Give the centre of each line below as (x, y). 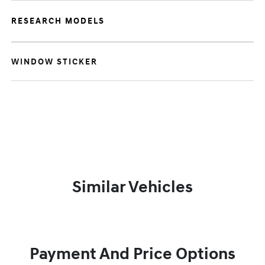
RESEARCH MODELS (58, 21)
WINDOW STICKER (55, 62)
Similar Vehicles (132, 187)
